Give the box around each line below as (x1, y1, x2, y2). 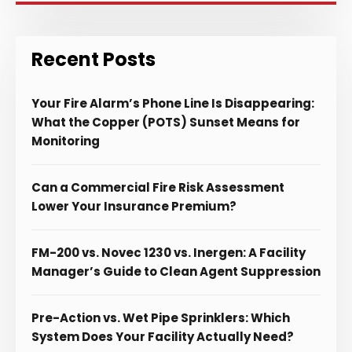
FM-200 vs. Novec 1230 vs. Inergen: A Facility (31, 244, 306, 261)
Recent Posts (31, 46, 156, 72)
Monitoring (31, 132, 100, 149)
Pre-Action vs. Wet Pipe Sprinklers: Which (31, 309, 290, 326)
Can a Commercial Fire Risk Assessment (31, 178, 284, 196)
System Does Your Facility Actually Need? (31, 328, 294, 345)
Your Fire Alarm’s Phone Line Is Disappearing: (31, 94, 314, 112)
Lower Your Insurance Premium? (31, 197, 236, 214)
